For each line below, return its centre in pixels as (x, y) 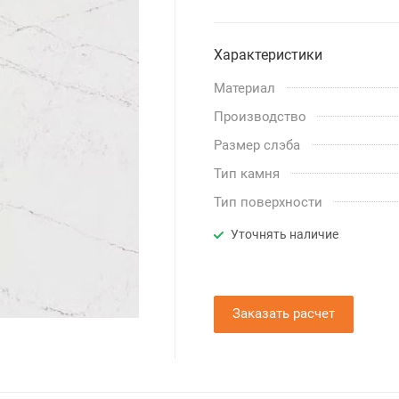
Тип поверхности (269, 203)
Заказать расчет (284, 314)
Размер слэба (257, 146)
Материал (245, 89)
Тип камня (247, 174)
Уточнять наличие (285, 235)
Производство (261, 117)
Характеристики (269, 55)
